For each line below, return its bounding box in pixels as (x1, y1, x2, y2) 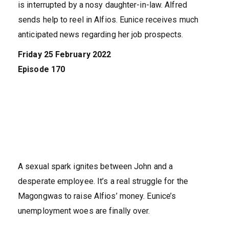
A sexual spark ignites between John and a (18, 162, 173, 172)
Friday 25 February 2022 (18, 50, 111, 60)
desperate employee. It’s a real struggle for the (18, 176, 188, 187)
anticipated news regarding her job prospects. (18, 30, 184, 40)
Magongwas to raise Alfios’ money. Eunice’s (18, 191, 176, 201)
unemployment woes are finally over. (18, 206, 150, 216)
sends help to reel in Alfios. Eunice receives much (18, 15, 199, 25)
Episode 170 (18, 64, 65, 75)
